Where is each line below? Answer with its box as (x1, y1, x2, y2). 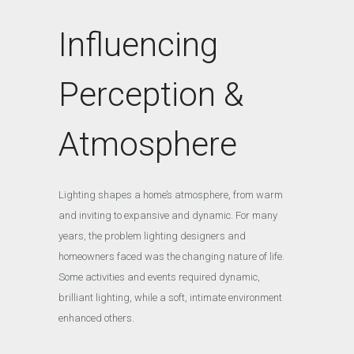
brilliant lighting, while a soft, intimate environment (58, 291, 282, 303)
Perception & (58, 74, 244, 114)
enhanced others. (58, 311, 137, 324)
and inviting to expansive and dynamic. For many (58, 209, 277, 221)
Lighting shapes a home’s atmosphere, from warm (58, 188, 283, 201)
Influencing (58, 24, 218, 64)
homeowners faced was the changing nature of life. (58, 250, 284, 262)
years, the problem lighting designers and (58, 229, 246, 242)
